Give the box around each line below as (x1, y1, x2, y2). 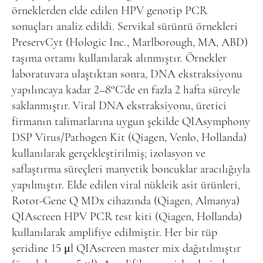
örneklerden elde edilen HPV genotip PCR (12, 5, 207, 17)
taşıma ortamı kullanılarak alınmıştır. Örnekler (12, 52, 227, 65)
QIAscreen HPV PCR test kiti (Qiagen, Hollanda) (12, 211, 242, 223)
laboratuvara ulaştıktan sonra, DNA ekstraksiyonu (12, 68, 242, 80)
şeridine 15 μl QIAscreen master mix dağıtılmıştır (12, 242, 241, 255)
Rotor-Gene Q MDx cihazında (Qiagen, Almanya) (12, 195, 240, 207)
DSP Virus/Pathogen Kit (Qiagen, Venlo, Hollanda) (12, 131, 247, 144)
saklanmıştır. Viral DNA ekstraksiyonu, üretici (12, 100, 227, 112)
